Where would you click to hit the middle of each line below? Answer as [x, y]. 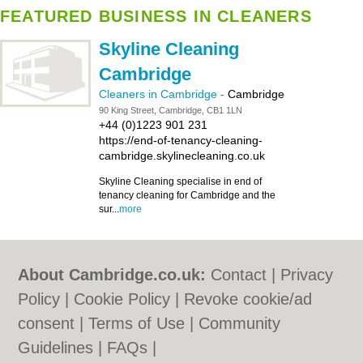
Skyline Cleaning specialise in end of [180, 181]
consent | [53, 323]
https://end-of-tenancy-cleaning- [181, 140]
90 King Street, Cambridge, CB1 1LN [171, 110]
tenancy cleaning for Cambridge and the [187, 195]
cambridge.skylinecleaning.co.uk [182, 156]
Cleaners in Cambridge [160, 94]
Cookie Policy [122, 299]
